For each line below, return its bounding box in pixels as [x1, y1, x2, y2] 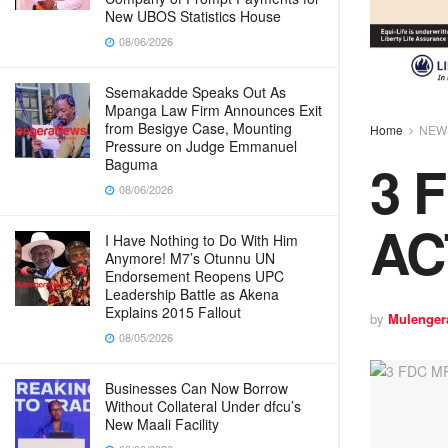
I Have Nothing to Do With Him [105, 230, 298, 250]
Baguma [105, 154, 158, 174]
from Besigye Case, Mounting [105, 118, 292, 138]
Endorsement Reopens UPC [105, 266, 284, 286]
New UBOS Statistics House [105, 6, 281, 26]
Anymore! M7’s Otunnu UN [105, 248, 275, 268]
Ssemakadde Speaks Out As [105, 82, 286, 102]
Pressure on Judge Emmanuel [105, 136, 297, 156]
